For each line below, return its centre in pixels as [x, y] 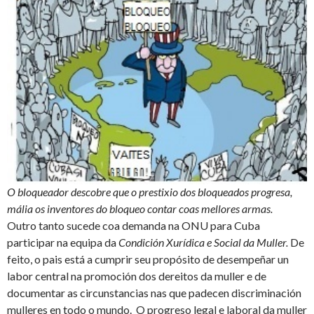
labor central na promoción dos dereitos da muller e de [137, 276]
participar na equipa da [63, 243]
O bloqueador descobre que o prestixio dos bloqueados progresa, [150, 192]
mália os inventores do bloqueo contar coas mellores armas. [140, 209]
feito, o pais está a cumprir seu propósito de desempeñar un [148, 259]
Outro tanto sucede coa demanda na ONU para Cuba [134, 226]
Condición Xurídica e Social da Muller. [204, 243]
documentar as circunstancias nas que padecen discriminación [154, 293]
